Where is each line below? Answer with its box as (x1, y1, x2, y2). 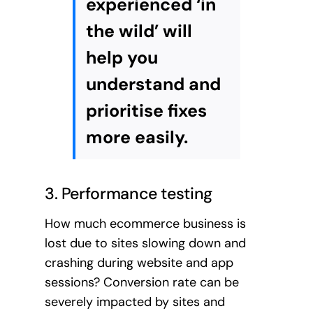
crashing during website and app (44, 254, 233, 271)
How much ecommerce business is (44, 214, 246, 232)
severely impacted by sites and (44, 293, 225, 310)
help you (85, 46, 158, 70)
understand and (85, 73, 221, 96)
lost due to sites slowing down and (44, 234, 246, 252)
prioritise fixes (85, 99, 207, 123)
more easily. (85, 126, 188, 150)
